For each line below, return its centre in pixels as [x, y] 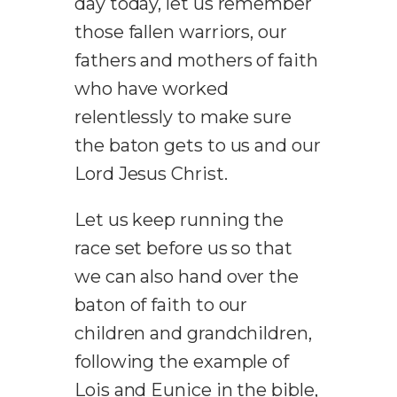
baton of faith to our [161, 305]
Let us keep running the [179, 220]
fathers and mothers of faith [196, 61]
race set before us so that [183, 249]
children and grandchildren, [193, 334]
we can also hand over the [187, 277]
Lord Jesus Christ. [151, 174]
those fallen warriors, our [181, 32]
